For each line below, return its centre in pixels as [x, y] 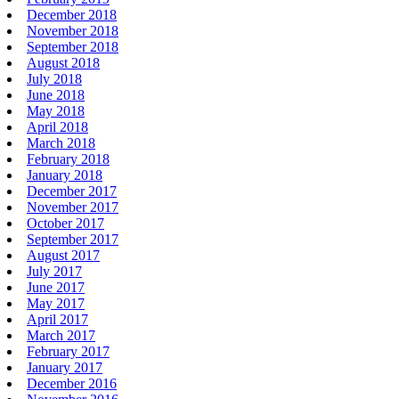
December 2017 [72, 191]
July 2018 [54, 78]
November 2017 [73, 207]
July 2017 [54, 271]
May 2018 [56, 110]
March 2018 [61, 142]
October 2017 [65, 223]
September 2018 [73, 46]
